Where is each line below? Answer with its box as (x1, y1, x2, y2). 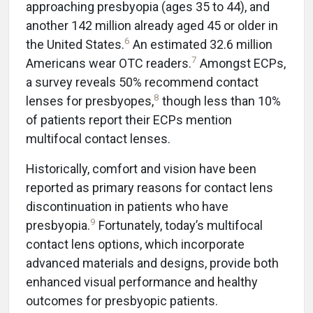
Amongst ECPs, (197, 55, 286, 71)
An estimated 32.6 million (130, 36, 272, 52)
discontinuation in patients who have (26, 198, 228, 214)
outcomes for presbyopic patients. (26, 293, 218, 308)
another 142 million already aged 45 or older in (26, 17, 278, 33)
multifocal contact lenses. (26, 131, 170, 146)
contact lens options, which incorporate (26, 236, 245, 252)
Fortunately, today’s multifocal (96, 217, 263, 233)
